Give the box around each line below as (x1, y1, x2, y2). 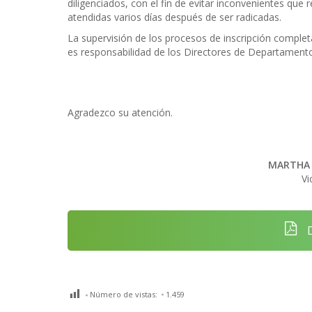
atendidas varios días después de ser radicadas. (68, 10, 281, 24)
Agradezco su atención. (68, 106, 173, 119)
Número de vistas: (90, 288, 157, 299)
